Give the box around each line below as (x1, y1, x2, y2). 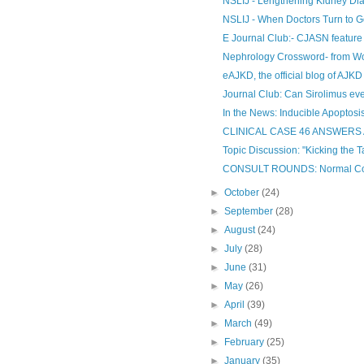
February (224, 336, 267, 348)
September (224, 205, 276, 217)
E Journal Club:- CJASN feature (222, 32, 362, 44)
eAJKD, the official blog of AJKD (222, 69, 362, 81)
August (224, 223, 258, 236)
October (224, 186, 262, 198)
